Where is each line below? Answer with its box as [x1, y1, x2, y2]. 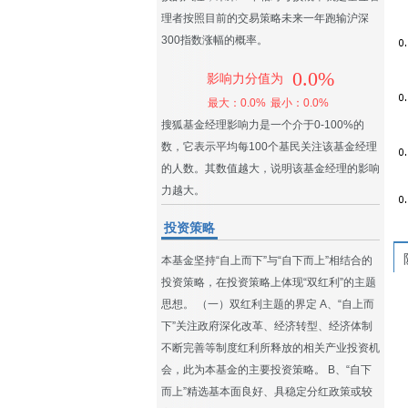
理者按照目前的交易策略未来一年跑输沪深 [161, 12, 369, 25]
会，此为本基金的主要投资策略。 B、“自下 [161, 363, 372, 376]
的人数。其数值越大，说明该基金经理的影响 [161, 162, 380, 175]
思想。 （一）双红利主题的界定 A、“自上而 [161, 298, 374, 311]
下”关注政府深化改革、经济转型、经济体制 [161, 320, 372, 332]
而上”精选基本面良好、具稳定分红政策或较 [161, 385, 372, 398]
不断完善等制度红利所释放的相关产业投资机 [161, 342, 380, 354]
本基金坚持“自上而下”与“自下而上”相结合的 [161, 254, 372, 267]
